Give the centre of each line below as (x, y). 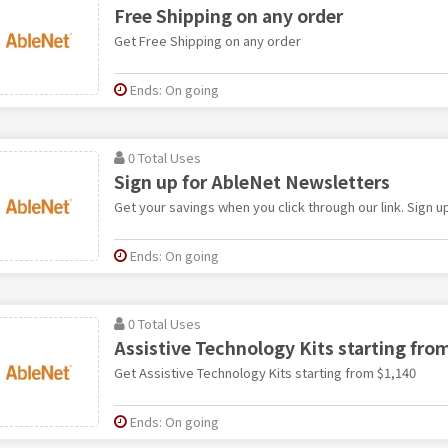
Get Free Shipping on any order (207, 40)
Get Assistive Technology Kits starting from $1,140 (264, 372)
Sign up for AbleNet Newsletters (251, 181)
